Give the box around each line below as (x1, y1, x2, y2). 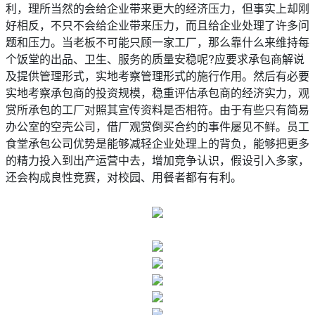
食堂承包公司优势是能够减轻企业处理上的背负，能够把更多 (6, 135, 309, 151)
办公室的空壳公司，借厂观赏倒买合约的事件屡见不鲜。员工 (6, 118, 309, 134)
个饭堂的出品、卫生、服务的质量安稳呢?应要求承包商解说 (6, 51, 304, 67)
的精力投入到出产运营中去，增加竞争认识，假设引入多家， (6, 152, 309, 168)
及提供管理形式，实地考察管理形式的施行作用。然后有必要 (6, 67, 309, 84)
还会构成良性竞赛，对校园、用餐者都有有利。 (6, 169, 242, 185)
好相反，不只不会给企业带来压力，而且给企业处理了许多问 (6, 17, 309, 33)
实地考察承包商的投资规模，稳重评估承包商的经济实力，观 (6, 84, 309, 101)
